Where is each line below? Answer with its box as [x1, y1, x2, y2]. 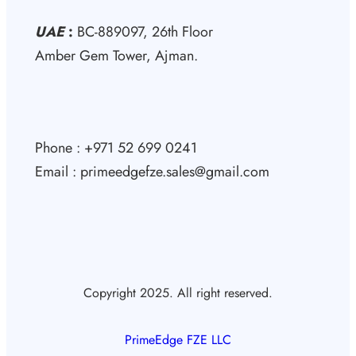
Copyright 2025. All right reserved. [83, 284, 273, 303]
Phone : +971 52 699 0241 [35, 137, 197, 159]
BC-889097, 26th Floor [73, 21, 213, 43]
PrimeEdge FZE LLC [125, 331, 231, 350]
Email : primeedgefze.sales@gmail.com [35, 161, 269, 183]
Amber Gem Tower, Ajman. [35, 45, 198, 67]
